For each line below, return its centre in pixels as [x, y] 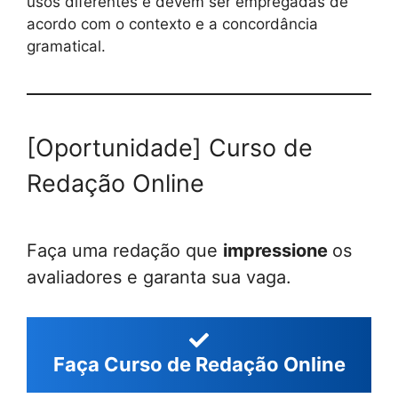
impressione [278, 251]
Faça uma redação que [125, 251]
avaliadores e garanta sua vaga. [159, 277]
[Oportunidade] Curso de [170, 147]
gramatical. [66, 46]
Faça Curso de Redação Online [199, 364]
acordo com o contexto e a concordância [172, 24]
